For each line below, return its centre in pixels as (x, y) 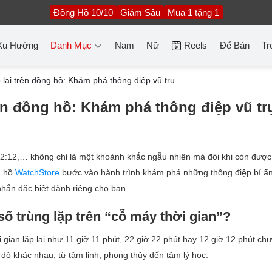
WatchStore (37, 172)
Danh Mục (71, 45)
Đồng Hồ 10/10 (83, 12)
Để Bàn (234, 45)
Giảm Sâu (140, 12)
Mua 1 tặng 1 (193, 12)
